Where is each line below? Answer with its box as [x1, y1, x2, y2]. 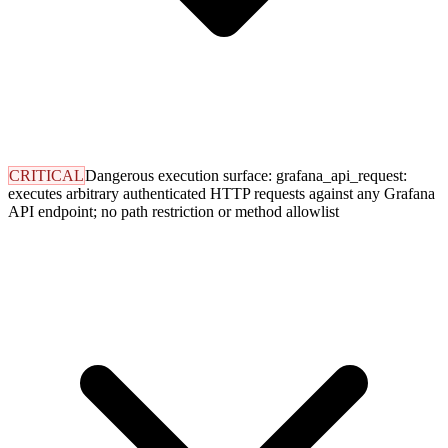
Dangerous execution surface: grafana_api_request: [85, 167, 407, 185]
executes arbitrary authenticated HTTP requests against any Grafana [8, 185, 435, 203]
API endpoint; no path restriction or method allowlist [8, 203, 339, 221]
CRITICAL [9, 167, 84, 185]
